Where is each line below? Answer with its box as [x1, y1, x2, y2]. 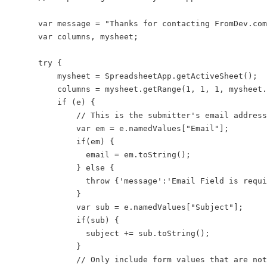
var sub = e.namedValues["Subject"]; [19, 202, 243, 212]
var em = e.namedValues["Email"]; [19, 123, 229, 133]
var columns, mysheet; [19, 32, 138, 41]
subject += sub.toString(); [19, 228, 210, 238]
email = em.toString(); [19, 150, 191, 159]
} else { [19, 163, 114, 172]
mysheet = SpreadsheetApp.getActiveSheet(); [19, 71, 257, 80]
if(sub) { [19, 215, 119, 225]
